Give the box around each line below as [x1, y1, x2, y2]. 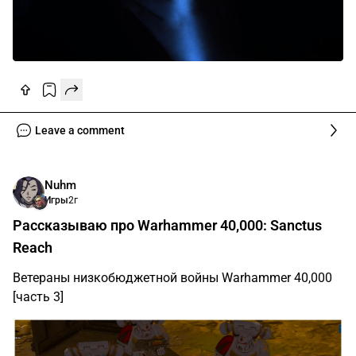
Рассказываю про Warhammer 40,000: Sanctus [13, 217, 322, 234]
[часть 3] [13, 289, 64, 305]
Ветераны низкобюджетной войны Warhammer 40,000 [13, 270, 332, 286]
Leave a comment [35, 124, 125, 137]
